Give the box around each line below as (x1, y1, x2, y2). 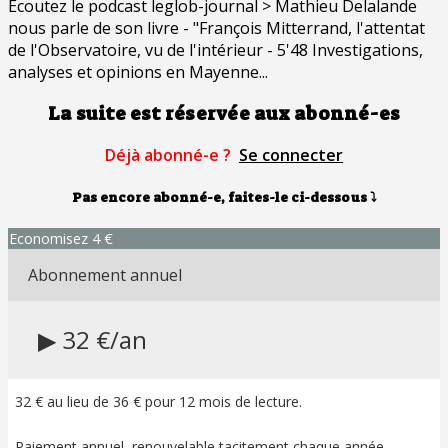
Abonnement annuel (28, 263, 182, 286)
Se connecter (239, 144, 343, 167)
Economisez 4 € (9, 228, 113, 248)
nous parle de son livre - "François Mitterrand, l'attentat (8, 16, 425, 39)
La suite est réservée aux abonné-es (48, 101, 400, 126)
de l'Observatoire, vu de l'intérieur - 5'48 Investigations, (8, 38, 423, 61)
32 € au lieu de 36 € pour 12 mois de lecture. (15, 391, 303, 411)
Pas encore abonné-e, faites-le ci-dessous (71, 188, 367, 206)
